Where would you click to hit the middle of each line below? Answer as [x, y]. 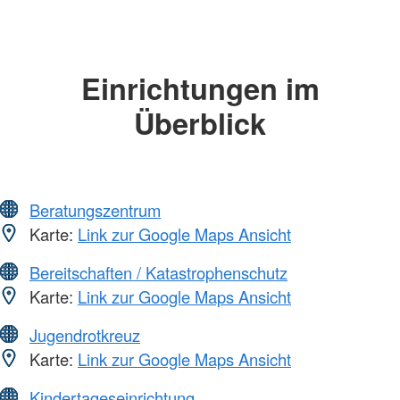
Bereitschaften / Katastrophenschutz [158, 272]
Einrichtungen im [200, 88]
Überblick [200, 123]
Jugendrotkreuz [85, 334]
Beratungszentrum [95, 209]
